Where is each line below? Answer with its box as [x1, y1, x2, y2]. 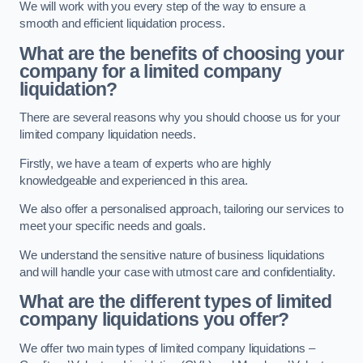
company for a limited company [19, 60, 282, 82]
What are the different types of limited [19, 291, 332, 313]
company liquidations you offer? [19, 309, 289, 331]
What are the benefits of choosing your [19, 42, 344, 64]
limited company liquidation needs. [19, 128, 197, 142]
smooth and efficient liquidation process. [19, 17, 226, 31]
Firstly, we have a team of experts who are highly [19, 156, 271, 170]
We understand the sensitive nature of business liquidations [19, 248, 325, 262]
